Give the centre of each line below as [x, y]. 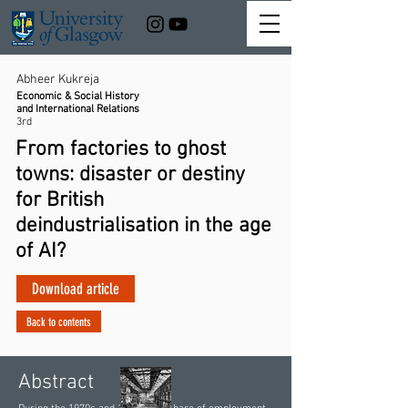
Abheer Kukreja [58, 80]
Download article [76, 289]
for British [60, 200]
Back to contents [59, 321]
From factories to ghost [121, 149]
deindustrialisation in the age [143, 226]
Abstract [56, 382]
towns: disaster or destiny [130, 175]
